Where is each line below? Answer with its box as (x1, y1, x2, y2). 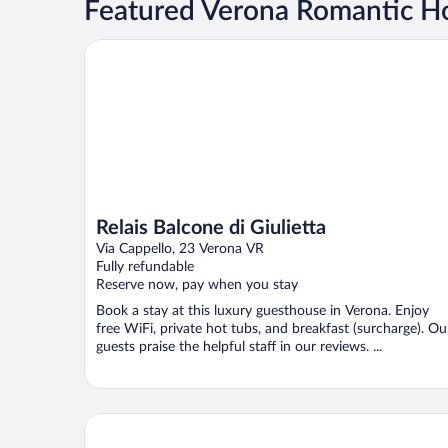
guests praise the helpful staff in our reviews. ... (96, 339, 382, 354)
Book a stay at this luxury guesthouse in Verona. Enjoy (96, 303, 429, 318)
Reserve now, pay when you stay (96, 277, 298, 292)
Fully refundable (96, 259, 194, 274)
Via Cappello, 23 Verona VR (96, 241, 264, 256)
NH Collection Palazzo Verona (83, 412, 293, 429)
